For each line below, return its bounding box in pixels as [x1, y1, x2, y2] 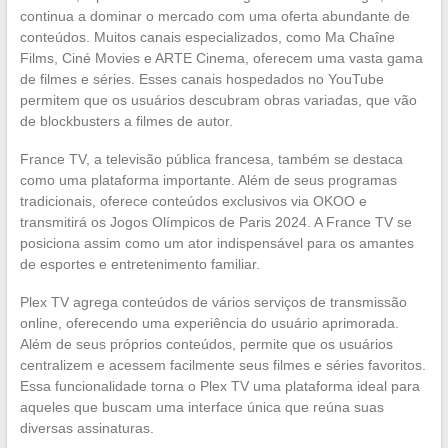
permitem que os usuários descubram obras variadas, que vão [19, 91, 417, 108]
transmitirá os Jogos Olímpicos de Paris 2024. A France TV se [19, 213, 412, 230]
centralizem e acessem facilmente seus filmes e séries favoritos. [19, 356, 426, 373]
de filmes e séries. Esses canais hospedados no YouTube [19, 70, 384, 87]
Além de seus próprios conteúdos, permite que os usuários [19, 335, 393, 352]
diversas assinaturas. [19, 419, 154, 436]
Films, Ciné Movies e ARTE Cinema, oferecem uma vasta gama [19, 49, 423, 66]
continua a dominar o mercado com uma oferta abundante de [19, 7, 410, 24]
